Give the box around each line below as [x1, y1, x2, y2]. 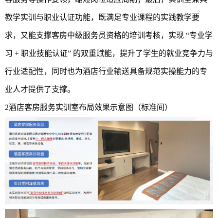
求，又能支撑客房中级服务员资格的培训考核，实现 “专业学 [5, 31, 213, 39]
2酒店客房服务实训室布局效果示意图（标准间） [5, 103, 172, 111]
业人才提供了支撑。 [5, 85, 75, 93]
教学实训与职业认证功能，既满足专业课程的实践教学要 [5, 13, 200, 21]
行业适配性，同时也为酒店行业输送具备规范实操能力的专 [5, 67, 207, 75]
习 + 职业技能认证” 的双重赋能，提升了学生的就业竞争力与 [5, 49, 213, 57]
